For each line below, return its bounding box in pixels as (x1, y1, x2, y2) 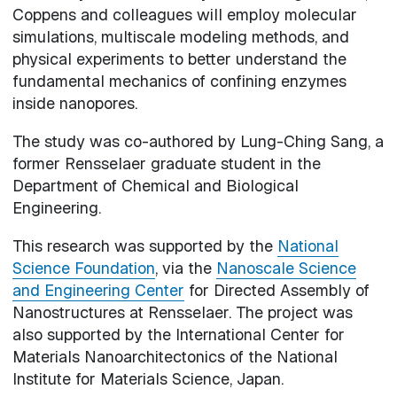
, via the (154, 257, 216, 278)
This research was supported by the (12, 235, 277, 256)
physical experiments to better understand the (12, 48, 346, 69)
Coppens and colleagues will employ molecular (12, 4, 357, 25)
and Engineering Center (12, 279, 184, 300)
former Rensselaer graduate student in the (12, 152, 321, 174)
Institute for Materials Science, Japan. (12, 368, 284, 389)
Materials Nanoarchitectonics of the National (12, 346, 338, 367)
